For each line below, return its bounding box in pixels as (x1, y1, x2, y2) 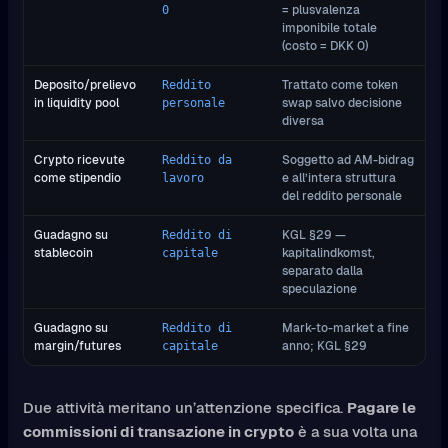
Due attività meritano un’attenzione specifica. (22, 397, 347, 417)
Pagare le (346, 397, 416, 417)
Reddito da (162, 152, 232, 167)
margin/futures (34, 337, 121, 353)
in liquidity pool (34, 94, 119, 110)
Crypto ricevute (34, 151, 125, 167)
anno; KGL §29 (282, 337, 367, 353)
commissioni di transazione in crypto (22, 421, 294, 441)
